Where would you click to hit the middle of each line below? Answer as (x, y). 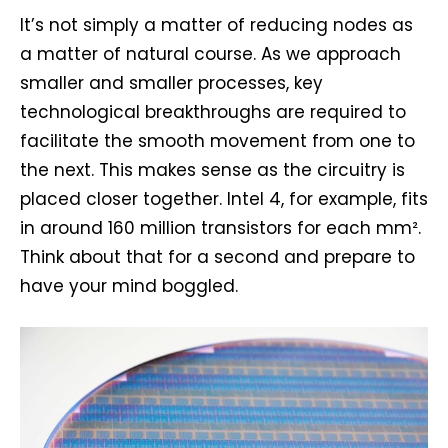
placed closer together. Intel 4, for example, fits (224, 199)
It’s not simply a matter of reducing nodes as (216, 25)
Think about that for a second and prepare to (217, 257)
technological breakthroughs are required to (213, 112)
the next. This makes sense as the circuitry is (212, 170)
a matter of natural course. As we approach (210, 54)
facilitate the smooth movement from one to (217, 141)
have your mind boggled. (129, 286)
